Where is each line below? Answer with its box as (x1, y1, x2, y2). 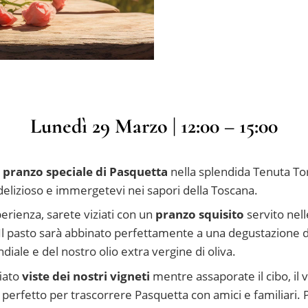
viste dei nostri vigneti (22, 267, 150, 284)
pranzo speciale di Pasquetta (3, 163, 168, 179)
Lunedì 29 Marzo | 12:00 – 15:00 (30, 113, 278, 139)
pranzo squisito (155, 206, 247, 222)
